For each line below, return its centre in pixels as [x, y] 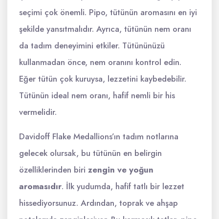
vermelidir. [38, 112]
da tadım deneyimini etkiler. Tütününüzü [92, 45]
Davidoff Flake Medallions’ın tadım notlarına [99, 136]
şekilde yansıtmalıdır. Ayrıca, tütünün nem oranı [105, 29]
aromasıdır [40, 186]
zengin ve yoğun [121, 170]
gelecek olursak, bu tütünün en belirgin [90, 153]
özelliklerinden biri [54, 170]
